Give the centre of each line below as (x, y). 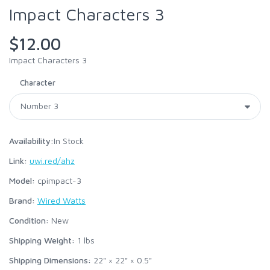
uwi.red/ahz (52, 161)
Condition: (29, 220)
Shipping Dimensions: (50, 260)
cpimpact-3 (58, 181)
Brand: (22, 200)
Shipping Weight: (42, 240)
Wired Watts (61, 200)
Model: (22, 181)
